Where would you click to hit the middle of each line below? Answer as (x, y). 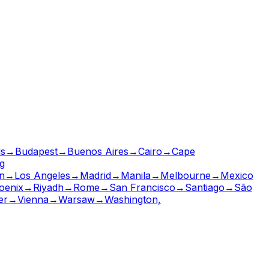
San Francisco (142, 187)
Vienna (33, 199)
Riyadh (48, 187)
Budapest (36, 151)
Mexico (237, 175)
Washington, (133, 199)
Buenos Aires (98, 151)
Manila (136, 175)
